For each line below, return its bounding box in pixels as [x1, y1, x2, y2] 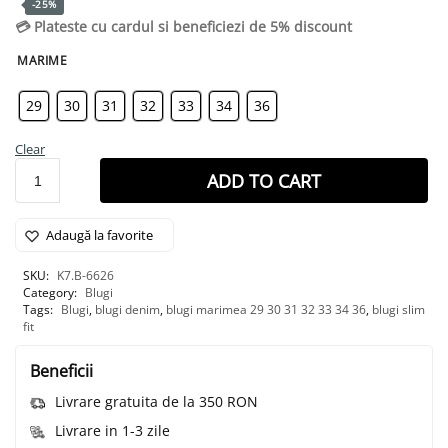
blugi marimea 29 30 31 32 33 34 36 [166, 301, 366, 318]
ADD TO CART [207, 168, 321, 193]
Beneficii [30, 360, 93, 382]
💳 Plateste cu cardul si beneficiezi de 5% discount [15, 17, 352, 36]
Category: [23, 284, 80, 301]
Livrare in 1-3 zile [55, 421, 170, 441]
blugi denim [95, 301, 160, 318]
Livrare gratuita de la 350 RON [55, 392, 258, 412]
